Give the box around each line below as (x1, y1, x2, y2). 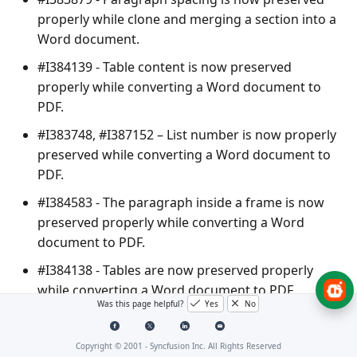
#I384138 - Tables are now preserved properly (37, 261, 313, 279)
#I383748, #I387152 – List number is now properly (37, 125, 336, 143)
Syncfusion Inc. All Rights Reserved (150, 340, 281, 351)
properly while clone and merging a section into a (37, 10, 336, 28)
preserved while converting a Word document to (37, 145, 331, 163)
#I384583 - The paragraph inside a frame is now (37, 193, 324, 211)
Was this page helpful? (96, 298, 186, 309)
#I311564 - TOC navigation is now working (37, 308, 291, 327)
